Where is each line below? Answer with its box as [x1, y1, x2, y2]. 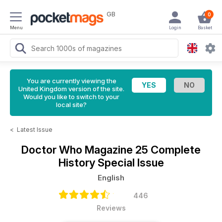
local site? [56, 101, 87, 109]
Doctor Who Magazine [21, 143, 135, 156]
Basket [197, 25, 212, 30]
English [98, 173, 124, 182]
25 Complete [135, 143, 201, 156]
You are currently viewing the [26, 77, 116, 85]
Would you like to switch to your [23, 93, 119, 101]
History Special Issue [58, 156, 164, 169]
